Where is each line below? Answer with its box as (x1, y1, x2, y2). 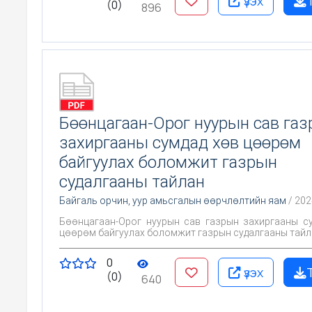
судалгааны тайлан (59, 171, 205, 192)
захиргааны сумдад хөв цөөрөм (59, 132, 301, 153)
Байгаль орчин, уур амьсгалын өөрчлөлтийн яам (59, 194, 286, 206)
